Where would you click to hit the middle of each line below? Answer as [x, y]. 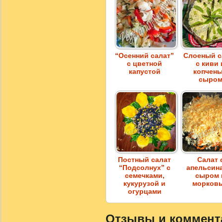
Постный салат [145, 160]
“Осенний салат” [145, 56]
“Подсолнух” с [145, 168]
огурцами [145, 192]
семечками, [145, 176]
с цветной [145, 64]
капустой [145, 72]
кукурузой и [145, 184]
